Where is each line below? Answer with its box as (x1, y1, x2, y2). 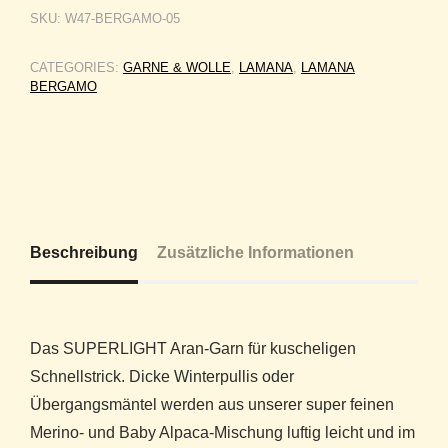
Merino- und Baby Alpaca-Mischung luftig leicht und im (30, 423, 415, 441)
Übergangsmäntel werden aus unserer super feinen (30, 395, 394, 413)
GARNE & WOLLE (123, 59, 231, 75)
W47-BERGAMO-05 (65, 10, 180, 26)
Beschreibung (30, 243, 138, 261)
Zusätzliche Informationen (157, 243, 354, 261)
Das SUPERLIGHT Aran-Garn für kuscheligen (30, 339, 356, 357)
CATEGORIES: (30, 59, 123, 75)
